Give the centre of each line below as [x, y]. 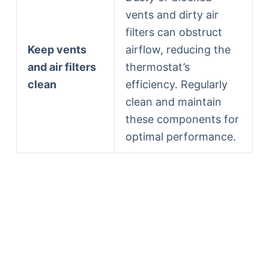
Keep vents [57, 49]
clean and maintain [173, 101]
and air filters [62, 67]
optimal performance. [180, 136]
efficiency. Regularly [176, 84]
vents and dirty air [172, 14]
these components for [182, 119]
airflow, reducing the [178, 49]
